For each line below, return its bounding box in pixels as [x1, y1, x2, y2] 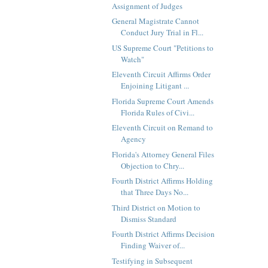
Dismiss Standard [120, 213, 176, 224]
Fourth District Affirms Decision [111, 229, 215, 240]
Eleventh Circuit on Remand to [111, 122, 213, 133]
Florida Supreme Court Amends [111, 95, 214, 106]
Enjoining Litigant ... [120, 80, 189, 92]
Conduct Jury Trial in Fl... [120, 27, 203, 38]
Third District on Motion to [111, 202, 200, 213]
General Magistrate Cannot [111, 16, 199, 27]
